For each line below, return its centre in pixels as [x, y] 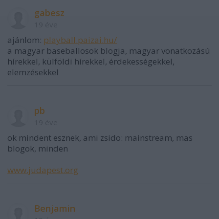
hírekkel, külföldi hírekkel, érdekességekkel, [91, 61]
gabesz [49, 13]
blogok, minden [38, 148]
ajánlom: [25, 40]
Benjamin [55, 208]
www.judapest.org [43, 170]
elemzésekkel [33, 72]
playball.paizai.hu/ [80, 40]
